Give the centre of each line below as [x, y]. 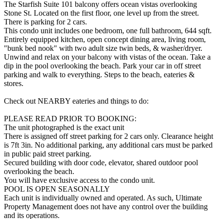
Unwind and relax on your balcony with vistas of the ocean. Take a [107, 57]
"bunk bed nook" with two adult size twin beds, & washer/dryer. [103, 48]
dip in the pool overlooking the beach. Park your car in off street [102, 66]
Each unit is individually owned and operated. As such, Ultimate [103, 197]
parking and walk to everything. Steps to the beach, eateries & [99, 74]
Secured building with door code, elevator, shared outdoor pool [101, 162]
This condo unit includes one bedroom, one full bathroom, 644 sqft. [108, 30]
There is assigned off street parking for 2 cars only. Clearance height [109, 136]
